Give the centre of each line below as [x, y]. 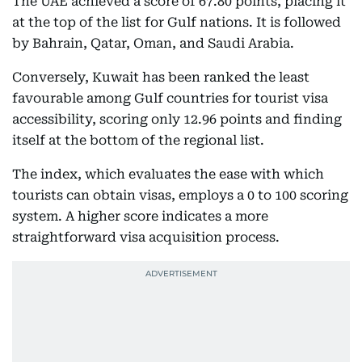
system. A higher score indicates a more [140, 216]
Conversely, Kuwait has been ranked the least [161, 77]
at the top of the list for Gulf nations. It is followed [177, 22]
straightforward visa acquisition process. [146, 237]
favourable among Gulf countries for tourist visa [170, 98]
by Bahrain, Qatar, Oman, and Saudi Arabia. [153, 43]
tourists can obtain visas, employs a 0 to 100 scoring [180, 195]
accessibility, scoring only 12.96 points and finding [177, 119]
